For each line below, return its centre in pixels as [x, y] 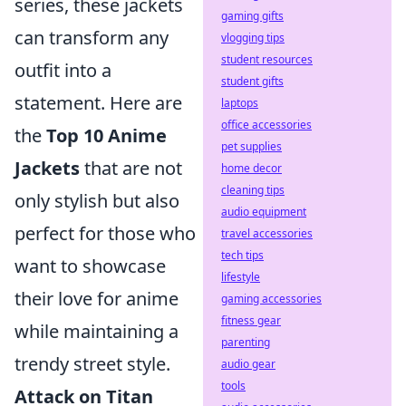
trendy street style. [92, 364]
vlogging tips [253, 38]
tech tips [242, 255]
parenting [246, 342]
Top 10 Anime [106, 135]
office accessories [266, 125]
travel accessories [267, 233]
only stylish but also [97, 201]
